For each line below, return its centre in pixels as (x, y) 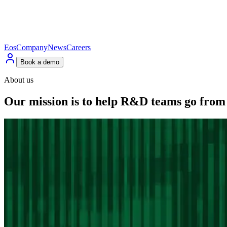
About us (19, 80)
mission (48, 101)
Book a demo (40, 62)
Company (32, 47)
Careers (79, 47)
